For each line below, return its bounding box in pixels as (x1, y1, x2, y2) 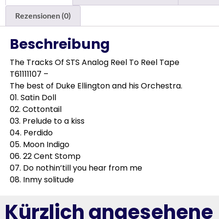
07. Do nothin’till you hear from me (10, 162, 142, 174)
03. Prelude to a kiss (10, 115, 85, 127)
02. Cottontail (10, 104, 62, 115)
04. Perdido (10, 127, 53, 139)
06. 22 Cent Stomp (10, 151, 81, 162)
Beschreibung (10, 35, 110, 54)
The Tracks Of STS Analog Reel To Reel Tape (10, 57, 179, 68)
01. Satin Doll (10, 92, 56, 104)
